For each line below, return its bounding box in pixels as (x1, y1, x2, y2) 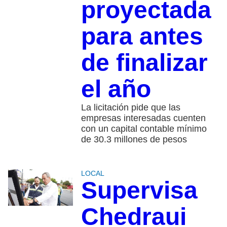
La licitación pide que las (81, 102, 180, 113)
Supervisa (81, 177, 198, 204)
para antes (81, 23, 203, 50)
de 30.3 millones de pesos (81, 134, 187, 145)
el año (81, 75, 151, 103)
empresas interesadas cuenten (81, 113, 206, 124)
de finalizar (81, 49, 208, 77)
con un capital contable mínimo (81, 124, 207, 134)
